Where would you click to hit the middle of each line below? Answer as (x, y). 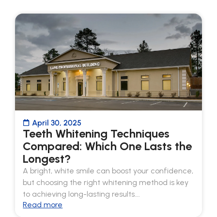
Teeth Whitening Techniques (96, 133)
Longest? (47, 158)
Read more (43, 204)
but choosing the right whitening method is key (106, 182)
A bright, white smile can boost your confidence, (108, 170)
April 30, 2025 (57, 123)
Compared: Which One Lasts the (108, 146)
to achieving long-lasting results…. (82, 194)
